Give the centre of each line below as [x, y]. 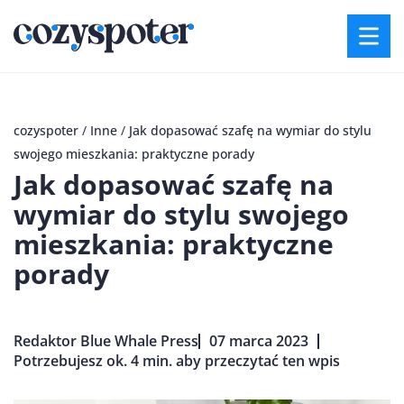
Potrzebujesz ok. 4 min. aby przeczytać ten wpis [177, 361]
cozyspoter [46, 130]
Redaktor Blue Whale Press [106, 341]
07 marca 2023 [259, 341]
